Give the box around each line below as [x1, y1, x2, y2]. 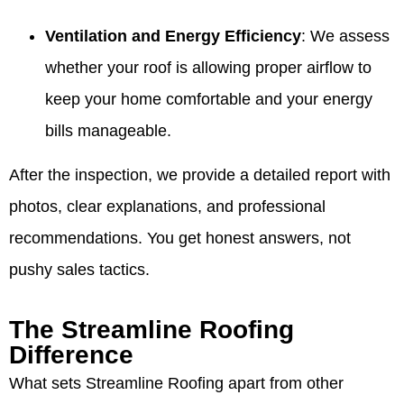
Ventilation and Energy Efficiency [45, 27, 301, 46]
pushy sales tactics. [9, 261, 150, 280]
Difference [9, 340, 133, 369]
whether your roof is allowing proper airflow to [45, 59, 372, 78]
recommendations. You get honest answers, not [9, 229, 351, 248]
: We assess [301, 27, 390, 46]
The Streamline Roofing [9, 315, 294, 344]
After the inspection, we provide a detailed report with [9, 166, 390, 185]
